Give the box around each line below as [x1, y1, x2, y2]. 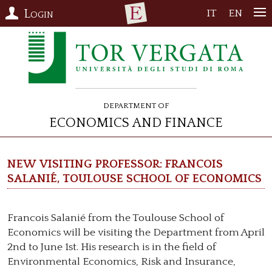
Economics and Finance [49, 110, 223, 132]
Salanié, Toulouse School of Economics [7, 168, 262, 186]
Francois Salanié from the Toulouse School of [7, 211, 224, 224]
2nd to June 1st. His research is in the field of [7, 240, 216, 253]
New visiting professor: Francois [7, 153, 223, 172]
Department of [103, 98, 169, 111]
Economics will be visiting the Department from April [7, 226, 265, 239]
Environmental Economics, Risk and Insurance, [7, 255, 236, 268]
